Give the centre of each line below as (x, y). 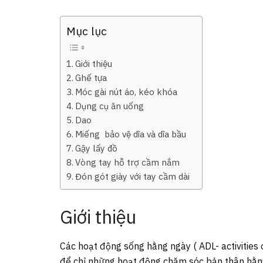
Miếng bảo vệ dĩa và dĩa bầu (131, 134)
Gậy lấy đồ (97, 148)
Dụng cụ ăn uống (110, 106)
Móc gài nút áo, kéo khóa (127, 92)
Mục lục (87, 31)
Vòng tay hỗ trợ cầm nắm (128, 162)
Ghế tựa (91, 78)
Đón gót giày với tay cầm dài (133, 176)
